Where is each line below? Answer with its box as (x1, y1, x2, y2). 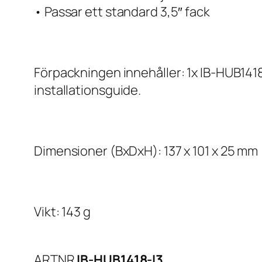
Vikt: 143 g (34, 203, 91, 221)
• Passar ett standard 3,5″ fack (34, 3, 210, 21)
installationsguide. (34, 81, 142, 99)
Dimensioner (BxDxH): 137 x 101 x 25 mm (34, 142, 258, 160)
